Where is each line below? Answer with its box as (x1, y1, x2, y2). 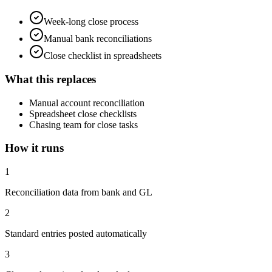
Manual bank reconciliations (44, 33, 152, 44)
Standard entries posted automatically (5, 228, 147, 239)
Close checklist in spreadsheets (44, 50, 161, 61)
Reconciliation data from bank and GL (5, 187, 152, 198)
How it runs (5, 141, 64, 155)
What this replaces (5, 73, 96, 86)
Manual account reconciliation (29, 97, 144, 108)
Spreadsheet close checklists (29, 108, 137, 119)
